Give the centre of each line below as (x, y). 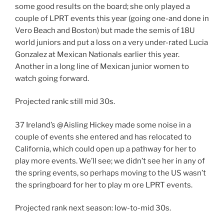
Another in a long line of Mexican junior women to (102, 66)
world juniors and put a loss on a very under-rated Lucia (111, 42)
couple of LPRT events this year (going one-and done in (112, 18)
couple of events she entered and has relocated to (103, 137)
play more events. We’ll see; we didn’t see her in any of (110, 161)
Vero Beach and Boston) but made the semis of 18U (105, 30)
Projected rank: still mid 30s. (65, 102)
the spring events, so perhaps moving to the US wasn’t (110, 173)
